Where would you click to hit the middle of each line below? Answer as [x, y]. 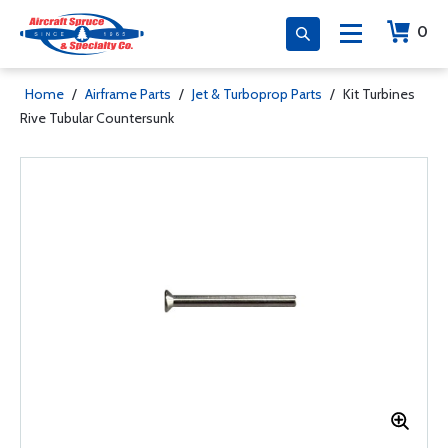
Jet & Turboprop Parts [257, 94]
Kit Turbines [379, 94]
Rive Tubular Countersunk [97, 118]
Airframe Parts [128, 94]
